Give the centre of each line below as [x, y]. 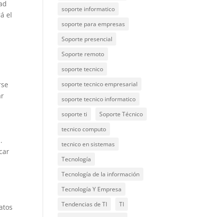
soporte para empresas [93, 24]
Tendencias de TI [85, 204]
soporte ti [75, 114]
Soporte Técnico [121, 114]
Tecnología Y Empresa [92, 189]
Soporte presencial [87, 39]
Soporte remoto [83, 54]
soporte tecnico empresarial [100, 84]
